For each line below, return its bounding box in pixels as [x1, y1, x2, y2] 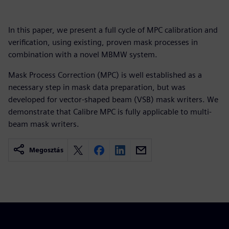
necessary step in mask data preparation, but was [8, 82, 186, 92]
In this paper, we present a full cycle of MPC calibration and [8, 25, 218, 35]
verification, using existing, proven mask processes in [8, 37, 198, 47]
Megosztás [29, 146, 63, 154]
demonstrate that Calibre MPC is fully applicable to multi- [8, 107, 212, 117]
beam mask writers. [8, 119, 79, 129]
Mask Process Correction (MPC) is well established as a [8, 70, 202, 80]
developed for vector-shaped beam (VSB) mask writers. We [8, 95, 218, 104]
